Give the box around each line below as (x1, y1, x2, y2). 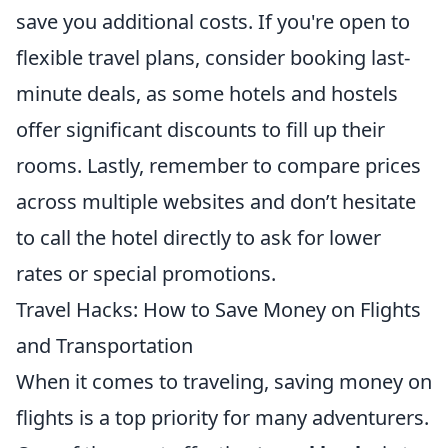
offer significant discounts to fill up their (16, 116, 385, 143)
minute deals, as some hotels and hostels (16, 80, 398, 107)
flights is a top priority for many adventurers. (16, 404, 429, 431)
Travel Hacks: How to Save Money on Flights (16, 296, 421, 323)
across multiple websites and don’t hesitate (16, 188, 416, 215)
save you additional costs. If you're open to (16, 8, 410, 35)
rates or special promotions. (16, 260, 276, 287)
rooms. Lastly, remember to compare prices (16, 152, 421, 179)
